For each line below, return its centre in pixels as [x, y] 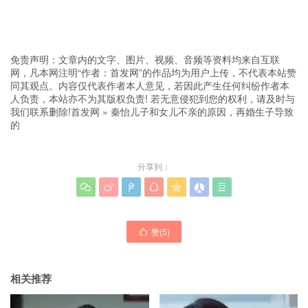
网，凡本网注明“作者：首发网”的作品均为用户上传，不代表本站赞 [153, 72]
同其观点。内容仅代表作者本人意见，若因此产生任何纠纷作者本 [150, 85]
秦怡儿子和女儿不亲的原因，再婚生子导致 [202, 111]
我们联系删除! [41, 111]
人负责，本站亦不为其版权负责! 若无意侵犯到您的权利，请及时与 [153, 98]
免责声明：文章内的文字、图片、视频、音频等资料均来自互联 [145, 59]
